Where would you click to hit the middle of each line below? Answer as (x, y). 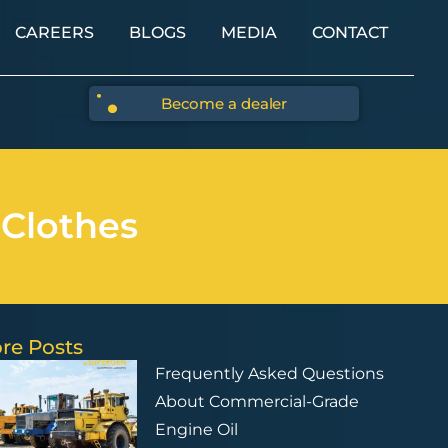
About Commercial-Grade (256, 401)
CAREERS (54, 32)
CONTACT (349, 32)
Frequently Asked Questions (269, 373)
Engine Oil (196, 429)
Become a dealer (224, 103)
